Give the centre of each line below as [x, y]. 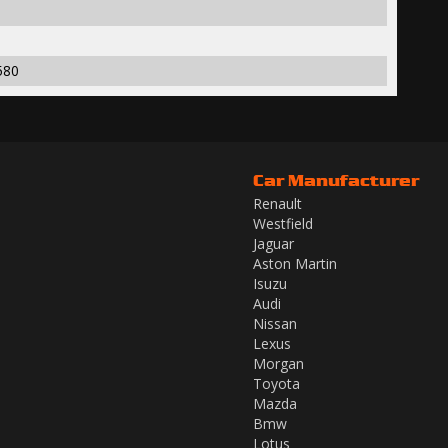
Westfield [283, 224]
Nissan [275, 324]
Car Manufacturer [336, 180]
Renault [277, 204]
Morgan [278, 364]
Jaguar [273, 244]
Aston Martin [295, 264]
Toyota [276, 384]
